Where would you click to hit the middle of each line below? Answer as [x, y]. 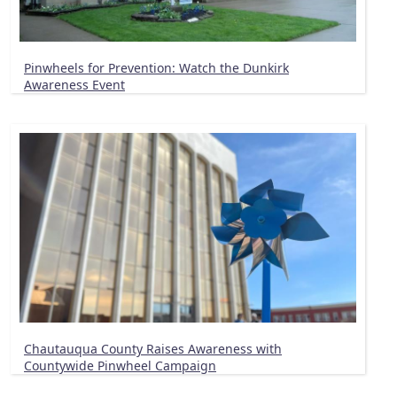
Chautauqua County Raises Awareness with [153, 348]
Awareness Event [74, 85]
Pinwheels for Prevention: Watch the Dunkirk [156, 68]
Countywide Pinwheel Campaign [120, 365]
